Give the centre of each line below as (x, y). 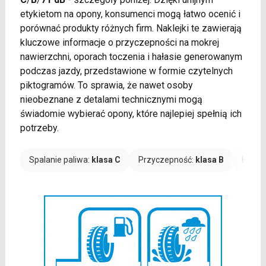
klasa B (209, 160)
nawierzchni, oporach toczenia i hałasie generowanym (131, 57)
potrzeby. (39, 128)
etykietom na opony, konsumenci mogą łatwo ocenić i (130, 14)
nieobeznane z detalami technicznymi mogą (111, 100)
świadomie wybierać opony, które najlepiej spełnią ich (131, 114)
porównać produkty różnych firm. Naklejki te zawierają (131, 28)
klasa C (106, 160)
